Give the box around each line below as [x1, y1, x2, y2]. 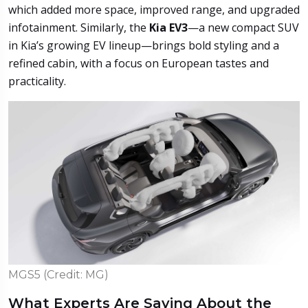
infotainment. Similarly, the [8, 19, 149, 35]
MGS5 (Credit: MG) [8, 267, 109, 281]
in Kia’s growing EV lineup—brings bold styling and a [8, 37, 279, 53]
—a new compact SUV [188, 19, 299, 35]
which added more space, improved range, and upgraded [8, 1, 300, 17]
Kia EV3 [149, 19, 188, 35]
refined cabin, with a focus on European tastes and [8, 55, 269, 71]
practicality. [8, 73, 66, 89]
